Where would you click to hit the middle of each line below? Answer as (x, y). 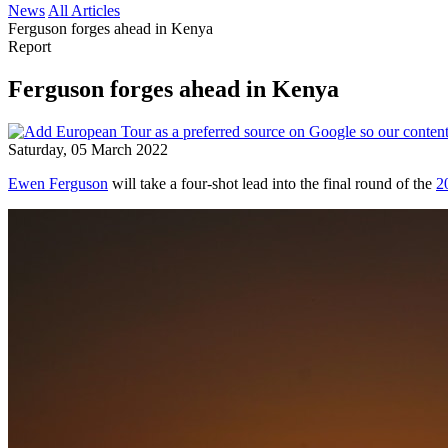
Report (29, 46)
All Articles (84, 10)
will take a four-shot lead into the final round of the (272, 183)
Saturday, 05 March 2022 (88, 149)
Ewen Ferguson (58, 183)
